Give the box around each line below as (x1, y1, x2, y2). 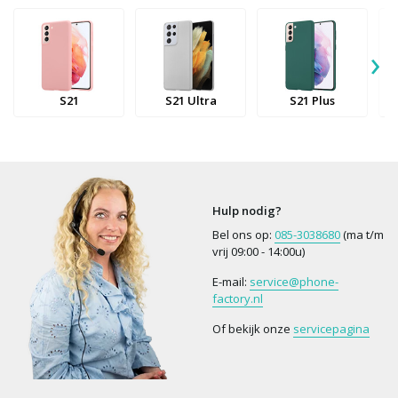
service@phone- (250, 274, 338, 291)
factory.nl (212, 291, 263, 307)
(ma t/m (340, 227, 384, 243)
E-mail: (212, 274, 250, 291)
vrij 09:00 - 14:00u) (212, 243, 305, 260)
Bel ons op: (212, 227, 275, 243)
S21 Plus (290, 92, 335, 108)
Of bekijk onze (212, 321, 293, 338)
